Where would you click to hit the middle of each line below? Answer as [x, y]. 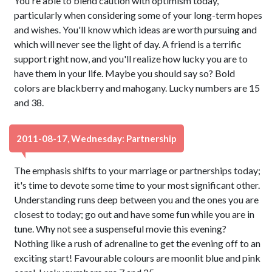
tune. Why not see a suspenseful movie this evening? [121, 229]
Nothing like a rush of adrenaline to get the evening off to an [138, 243]
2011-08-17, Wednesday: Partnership [97, 138]
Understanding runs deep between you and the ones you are [137, 199]
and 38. [29, 102]
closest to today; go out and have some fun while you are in [134, 214]
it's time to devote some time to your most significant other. [137, 185]
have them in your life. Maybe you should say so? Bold [125, 73]
